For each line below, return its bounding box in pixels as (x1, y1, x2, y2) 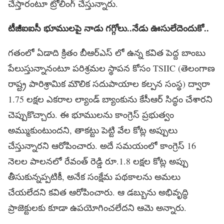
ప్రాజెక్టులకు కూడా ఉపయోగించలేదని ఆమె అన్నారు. (8, 201, 186, 214)
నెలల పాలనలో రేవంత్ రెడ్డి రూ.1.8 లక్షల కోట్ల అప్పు (8, 155, 188, 167)
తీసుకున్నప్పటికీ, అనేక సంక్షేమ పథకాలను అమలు (8, 170, 180, 183)
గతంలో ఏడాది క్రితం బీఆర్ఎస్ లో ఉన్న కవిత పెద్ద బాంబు (8, 46, 205, 59)
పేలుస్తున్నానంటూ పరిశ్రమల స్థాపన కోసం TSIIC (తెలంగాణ (8, 62, 215, 74)
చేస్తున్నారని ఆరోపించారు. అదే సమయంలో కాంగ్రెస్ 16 (8, 139, 196, 152)
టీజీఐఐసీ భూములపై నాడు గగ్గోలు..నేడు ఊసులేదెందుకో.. (8, 21, 209, 35)
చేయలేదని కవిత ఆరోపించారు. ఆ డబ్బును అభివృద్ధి (8, 186, 188, 198)
